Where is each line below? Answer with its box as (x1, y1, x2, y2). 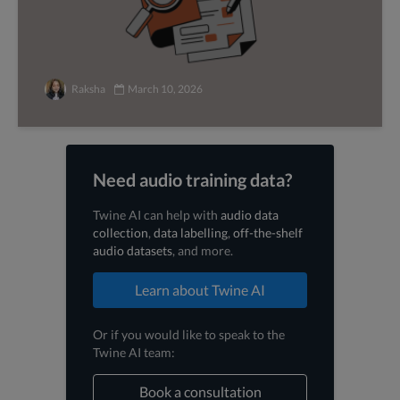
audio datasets (93, 243, 172, 258)
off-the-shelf (233, 225, 303, 240)
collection (93, 225, 148, 240)
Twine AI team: (93, 344, 175, 360)
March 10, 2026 (128, 82, 203, 96)
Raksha (70, 82, 105, 96)
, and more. (172, 243, 233, 258)
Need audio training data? (93, 169, 292, 190)
